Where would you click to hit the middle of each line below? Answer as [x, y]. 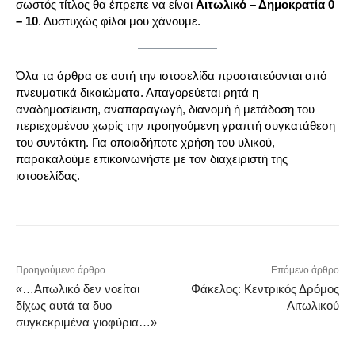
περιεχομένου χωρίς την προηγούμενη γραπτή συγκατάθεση [176, 126]
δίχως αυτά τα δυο [64, 306]
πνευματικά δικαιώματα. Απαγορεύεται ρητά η [137, 93]
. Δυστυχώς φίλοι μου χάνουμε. [119, 21]
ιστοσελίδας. [48, 176]
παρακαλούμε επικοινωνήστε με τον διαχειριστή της [152, 159]
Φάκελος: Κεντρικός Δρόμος [265, 289]
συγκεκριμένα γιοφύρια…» [86, 323]
